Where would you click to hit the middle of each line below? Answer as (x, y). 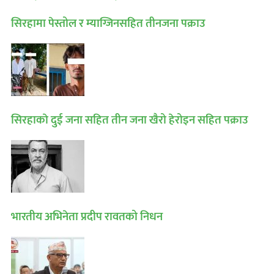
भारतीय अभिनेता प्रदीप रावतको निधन (87, 217)
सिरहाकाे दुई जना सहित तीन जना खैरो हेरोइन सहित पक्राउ (130, 120)
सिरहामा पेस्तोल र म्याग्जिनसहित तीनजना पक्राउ (108, 24)
